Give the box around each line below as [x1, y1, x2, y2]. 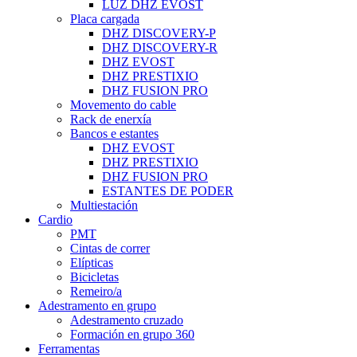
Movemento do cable [70, 97, 176, 112]
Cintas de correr [70, 241, 150, 255]
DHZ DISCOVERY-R [102, 40, 218, 54]
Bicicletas [70, 269, 119, 284]
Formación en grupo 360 [70, 327, 194, 341]
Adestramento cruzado [70, 312, 183, 327]
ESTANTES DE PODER [102, 183, 233, 198]
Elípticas [70, 255, 113, 269]
